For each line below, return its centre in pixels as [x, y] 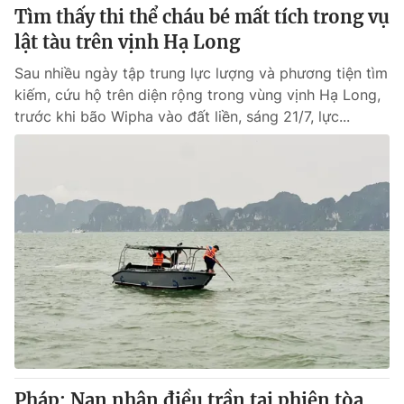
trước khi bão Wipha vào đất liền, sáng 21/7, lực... [182, 116]
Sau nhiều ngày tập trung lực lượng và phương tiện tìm [201, 73]
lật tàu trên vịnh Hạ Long [127, 42]
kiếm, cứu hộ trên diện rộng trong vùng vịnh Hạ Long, [197, 95]
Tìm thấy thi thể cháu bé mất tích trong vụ [202, 17]
